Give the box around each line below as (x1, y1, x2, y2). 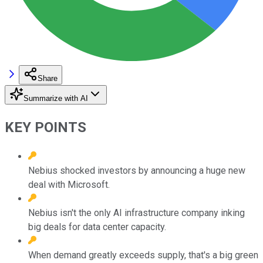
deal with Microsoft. (28, 178, 110, 190)
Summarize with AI (23, 93, 88, 103)
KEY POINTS (5, 119, 86, 136)
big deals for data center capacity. (28, 221, 166, 232)
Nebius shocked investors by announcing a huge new (28, 164, 245, 176)
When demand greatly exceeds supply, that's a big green (28, 249, 258, 261)
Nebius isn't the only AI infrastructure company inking (28, 207, 245, 218)
